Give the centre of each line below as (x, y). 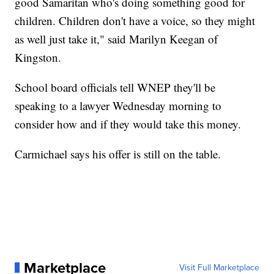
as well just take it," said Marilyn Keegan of (117, 39)
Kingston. (38, 57)
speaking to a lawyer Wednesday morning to (118, 105)
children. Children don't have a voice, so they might (135, 20)
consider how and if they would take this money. (128, 124)
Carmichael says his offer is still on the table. (118, 154)
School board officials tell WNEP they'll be (115, 87)
